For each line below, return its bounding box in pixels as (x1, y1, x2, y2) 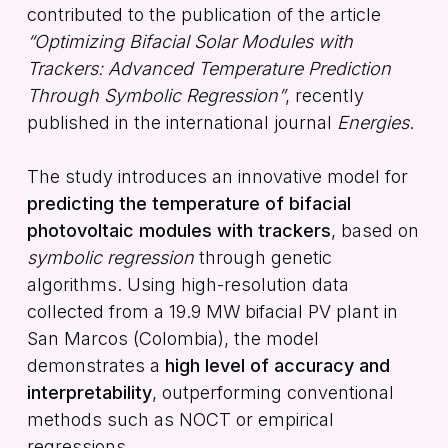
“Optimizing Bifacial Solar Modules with (26, 30, 353, 52)
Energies (336, 111, 409, 133)
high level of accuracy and (164, 354, 390, 376)
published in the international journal (26, 111, 337, 133)
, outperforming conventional (151, 381, 394, 403)
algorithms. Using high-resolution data (26, 273, 349, 295)
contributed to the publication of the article (26, 3, 381, 25)
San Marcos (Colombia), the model (26, 327, 319, 349)
